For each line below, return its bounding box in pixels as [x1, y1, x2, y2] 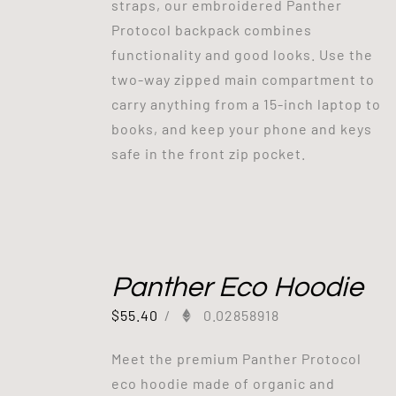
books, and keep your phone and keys [110, 119, 372, 137]
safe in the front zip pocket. [110, 144, 306, 162]
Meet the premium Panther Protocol [110, 349, 362, 367]
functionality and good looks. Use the [110, 45, 373, 63]
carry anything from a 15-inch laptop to [110, 95, 381, 112]
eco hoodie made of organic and [110, 374, 335, 392]
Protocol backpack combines [110, 20, 312, 38]
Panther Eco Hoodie [110, 272, 363, 302]
